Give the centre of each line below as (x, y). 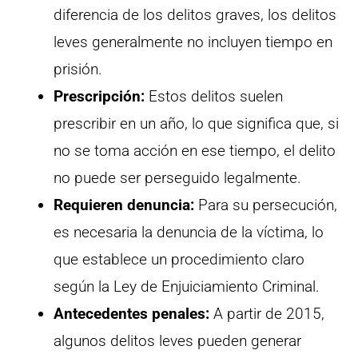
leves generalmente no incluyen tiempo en (193, 42)
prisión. (78, 70)
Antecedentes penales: (131, 314)
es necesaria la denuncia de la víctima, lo (189, 233)
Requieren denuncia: (124, 205)
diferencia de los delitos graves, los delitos (195, 15)
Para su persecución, (266, 205)
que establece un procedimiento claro (179, 260)
